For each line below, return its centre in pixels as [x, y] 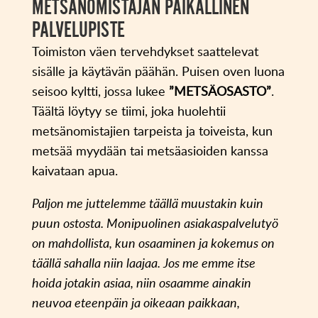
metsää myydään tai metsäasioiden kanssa [150, 151]
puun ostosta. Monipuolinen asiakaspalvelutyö [155, 223]
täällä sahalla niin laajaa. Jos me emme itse [143, 263]
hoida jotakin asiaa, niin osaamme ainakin [141, 283]
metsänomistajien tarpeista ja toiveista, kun [152, 131]
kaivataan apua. [75, 171]
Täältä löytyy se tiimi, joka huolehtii [128, 111]
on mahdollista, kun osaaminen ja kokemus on [153, 243]
